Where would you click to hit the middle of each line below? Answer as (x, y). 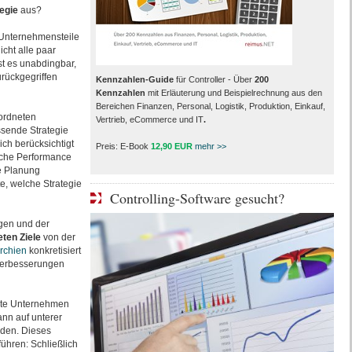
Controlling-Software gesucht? (197, 198)
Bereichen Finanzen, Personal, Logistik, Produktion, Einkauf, (210, 106)
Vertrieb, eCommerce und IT (149, 119)
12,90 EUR (171, 146)
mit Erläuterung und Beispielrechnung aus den (233, 93)
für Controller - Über (214, 79)
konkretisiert (53, 251)
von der (58, 237)
